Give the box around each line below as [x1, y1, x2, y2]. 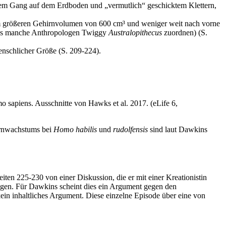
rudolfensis [113, 125, 148, 134]
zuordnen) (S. [162, 28, 207, 37]
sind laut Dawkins [148, 125, 207, 134]
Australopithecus [108, 28, 162, 37]
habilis [76, 125, 97, 134]
